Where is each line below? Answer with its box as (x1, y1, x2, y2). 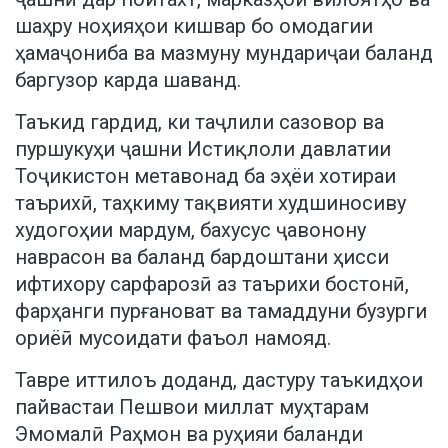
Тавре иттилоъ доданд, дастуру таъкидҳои (15, 367, 423, 392)
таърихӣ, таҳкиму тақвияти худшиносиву (15, 190, 406, 215)
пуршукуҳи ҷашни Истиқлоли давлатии (15, 136, 391, 161)
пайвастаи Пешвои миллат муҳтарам (15, 394, 369, 419)
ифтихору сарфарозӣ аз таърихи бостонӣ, (15, 271, 409, 296)
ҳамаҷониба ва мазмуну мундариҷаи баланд (15, 40, 433, 65)
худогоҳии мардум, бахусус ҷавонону (15, 217, 366, 242)
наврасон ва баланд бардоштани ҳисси (15, 244, 389, 269)
